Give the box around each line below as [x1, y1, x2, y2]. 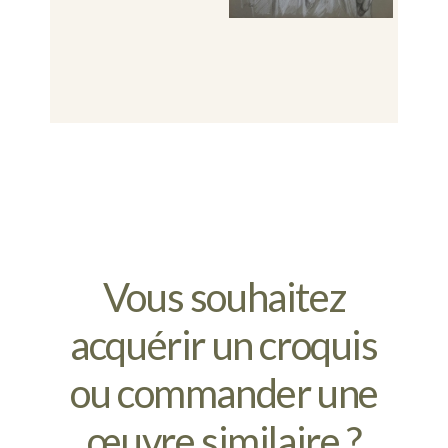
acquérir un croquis [70, 321, 378, 370]
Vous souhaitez [102, 273, 346, 322]
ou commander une [70, 369, 378, 418]
